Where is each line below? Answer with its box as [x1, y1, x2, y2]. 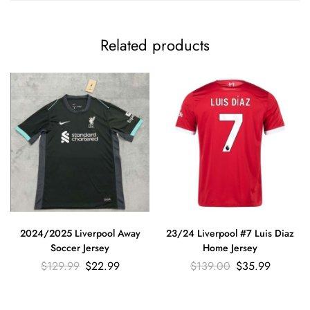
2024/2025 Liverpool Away [19, 226, 140, 241]
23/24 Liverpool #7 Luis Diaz [166, 226, 294, 241]
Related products [100, 34, 210, 57]
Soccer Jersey [51, 241, 109, 255]
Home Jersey [203, 241, 257, 255]
